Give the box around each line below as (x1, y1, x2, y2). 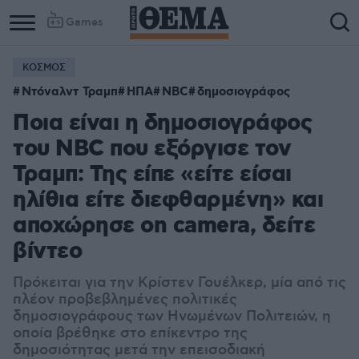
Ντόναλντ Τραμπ (22, 84, 118, 100)
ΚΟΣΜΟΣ (22, 62, 66, 74)
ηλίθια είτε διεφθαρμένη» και (13, 186, 323, 216)
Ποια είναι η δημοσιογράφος (13, 109, 312, 139)
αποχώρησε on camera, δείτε (13, 212, 315, 241)
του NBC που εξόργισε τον (13, 135, 291, 164)
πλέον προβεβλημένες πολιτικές (13, 291, 237, 309)
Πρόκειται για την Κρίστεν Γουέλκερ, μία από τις (13, 274, 346, 292)
